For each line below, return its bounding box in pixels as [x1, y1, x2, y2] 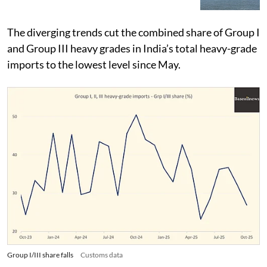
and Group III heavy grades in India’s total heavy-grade [7, 41, 257, 55]
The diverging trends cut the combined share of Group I [7, 25, 260, 39]
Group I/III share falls [7, 250, 73, 259]
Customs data [80, 250, 123, 259]
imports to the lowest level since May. [7, 57, 181, 71]
